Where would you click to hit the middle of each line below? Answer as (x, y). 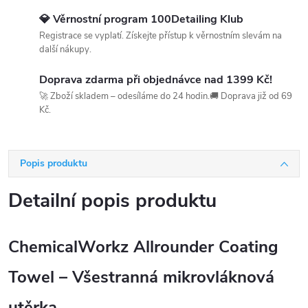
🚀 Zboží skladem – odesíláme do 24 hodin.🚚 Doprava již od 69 (166, 96)
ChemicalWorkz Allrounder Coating (143, 247)
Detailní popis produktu (112, 201)
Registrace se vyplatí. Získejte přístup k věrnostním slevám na (161, 36)
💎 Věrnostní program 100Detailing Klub (141, 19)
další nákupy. (65, 49)
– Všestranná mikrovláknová (164, 277)
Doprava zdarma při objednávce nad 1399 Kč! (156, 80)
